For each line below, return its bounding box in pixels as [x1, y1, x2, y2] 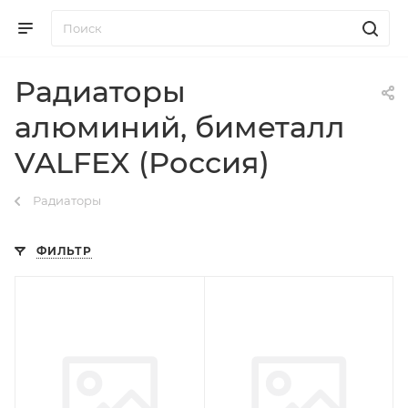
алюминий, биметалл [15, 109, 345, 145]
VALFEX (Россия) [15, 145, 270, 180]
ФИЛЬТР [36, 244, 92, 258]
